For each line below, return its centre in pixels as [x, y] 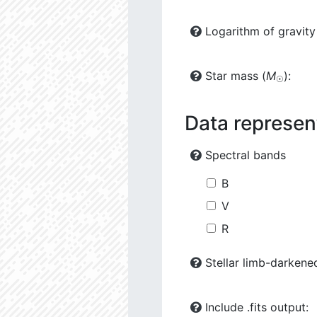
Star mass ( [234, 76]
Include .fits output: [255, 307]
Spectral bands [244, 155]
